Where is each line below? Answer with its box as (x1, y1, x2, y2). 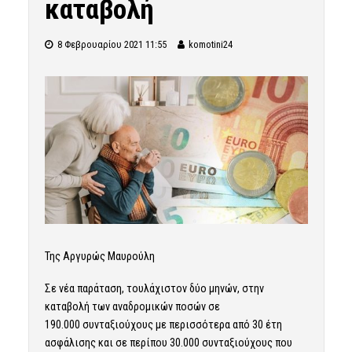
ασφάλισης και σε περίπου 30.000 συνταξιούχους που (44, 336, 292, 350)
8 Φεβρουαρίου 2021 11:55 (57, 38, 167, 50)
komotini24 (188, 38, 233, 50)
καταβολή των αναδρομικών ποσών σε (44, 300, 220, 313)
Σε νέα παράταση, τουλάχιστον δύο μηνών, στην (44, 282, 264, 295)
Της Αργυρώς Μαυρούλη (44, 250, 155, 263)
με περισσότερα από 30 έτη (152, 318, 282, 332)
